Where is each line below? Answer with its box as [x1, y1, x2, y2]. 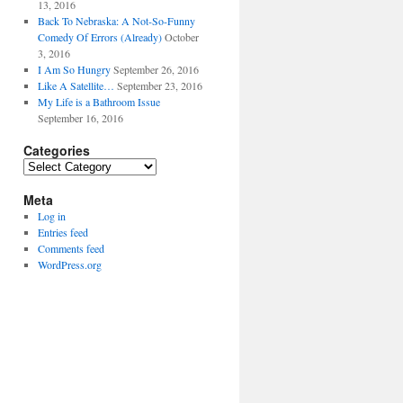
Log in [37, 209, 66, 223]
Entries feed [37, 225, 88, 239]
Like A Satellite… [37, 78, 114, 93]
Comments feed [37, 241, 104, 255]
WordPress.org [37, 257, 102, 272]
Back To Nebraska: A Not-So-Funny [37, 13, 195, 28]
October [164, 30, 199, 44]
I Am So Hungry [37, 62, 111, 76]
